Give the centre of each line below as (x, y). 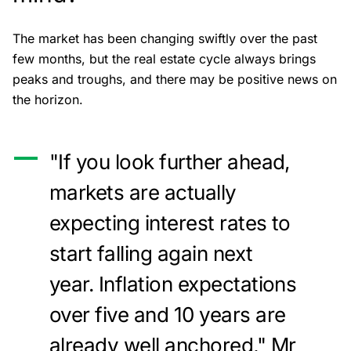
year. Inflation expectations (173, 284)
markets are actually (143, 192)
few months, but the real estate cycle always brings (164, 59)
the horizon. (48, 100)
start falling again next (151, 253)
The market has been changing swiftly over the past (165, 38)
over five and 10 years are (168, 315)
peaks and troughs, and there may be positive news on (175, 79)
